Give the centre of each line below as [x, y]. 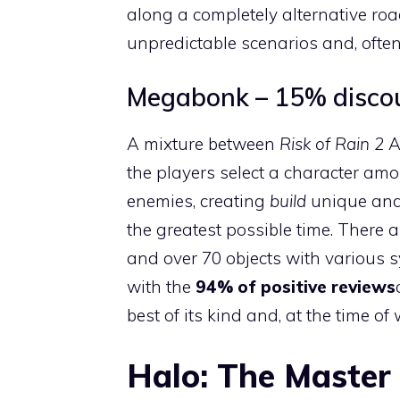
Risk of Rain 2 [332, 144]
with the [161, 287]
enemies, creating [198, 201]
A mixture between [203, 144]
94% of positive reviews [296, 287]
